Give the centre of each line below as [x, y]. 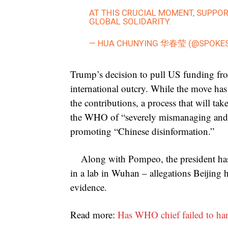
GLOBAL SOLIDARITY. [130, 22]
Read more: [94, 215]
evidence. [89, 187]
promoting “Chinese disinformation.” [142, 131]
